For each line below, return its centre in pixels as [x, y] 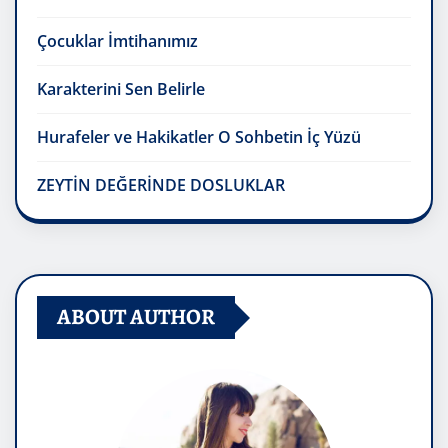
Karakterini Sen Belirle [121, 89]
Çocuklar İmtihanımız [117, 41]
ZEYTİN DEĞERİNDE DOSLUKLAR [161, 185]
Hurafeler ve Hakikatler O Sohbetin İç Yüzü [199, 137]
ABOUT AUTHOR [136, 317]
